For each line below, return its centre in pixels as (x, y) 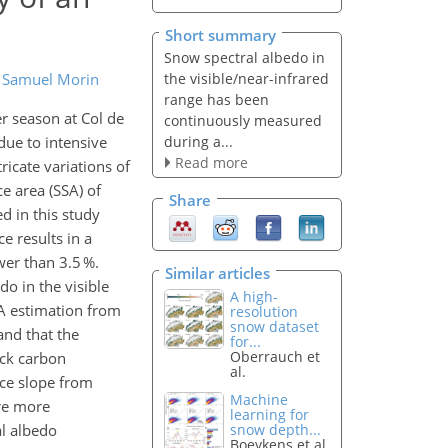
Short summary (220, 34)
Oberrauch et (275, 356)
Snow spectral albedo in (244, 57)
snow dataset (275, 326)
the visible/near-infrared (246, 78)
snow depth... (276, 430)
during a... (198, 141)
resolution (264, 311)
